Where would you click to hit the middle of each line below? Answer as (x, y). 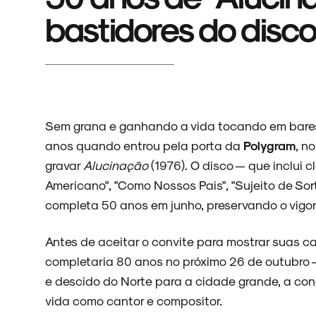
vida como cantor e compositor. (134, 300)
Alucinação (116, 165)
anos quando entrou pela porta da (144, 145)
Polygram (269, 145)
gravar (64, 165)
